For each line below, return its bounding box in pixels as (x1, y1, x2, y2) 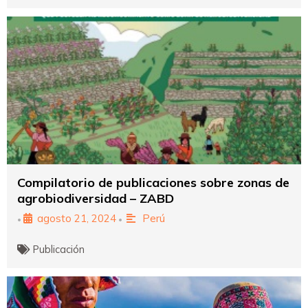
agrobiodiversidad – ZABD (17, 190, 174, 206)
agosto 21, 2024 (37, 211, 116, 225)
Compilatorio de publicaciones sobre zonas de (17, 174, 289, 190)
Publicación (33, 242, 85, 256)
